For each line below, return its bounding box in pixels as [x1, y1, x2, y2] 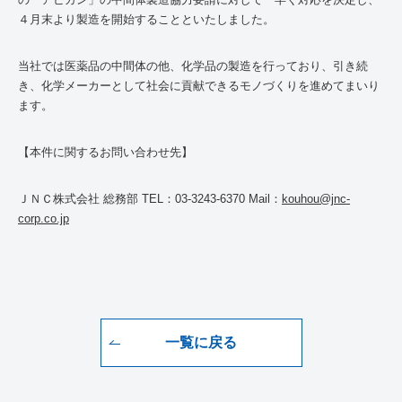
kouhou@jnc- [282, 192, 350, 205]
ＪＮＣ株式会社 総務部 [18, 192, 142, 205]
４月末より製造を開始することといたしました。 [18, 13, 275, 26]
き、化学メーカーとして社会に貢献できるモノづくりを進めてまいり [18, 79, 380, 92]
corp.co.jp [18, 212, 69, 225]
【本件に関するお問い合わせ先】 [18, 145, 193, 159]
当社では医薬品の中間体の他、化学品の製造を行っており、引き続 [18, 59, 368, 73]
